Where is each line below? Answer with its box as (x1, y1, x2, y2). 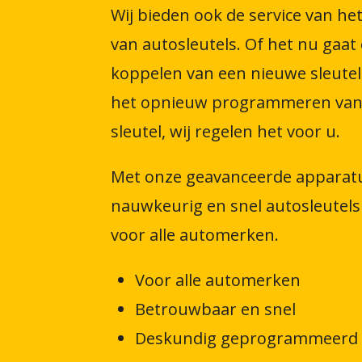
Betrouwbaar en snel (135, 297, 296, 320)
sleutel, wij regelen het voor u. (111, 120, 340, 142)
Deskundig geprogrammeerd (135, 326, 358, 349)
